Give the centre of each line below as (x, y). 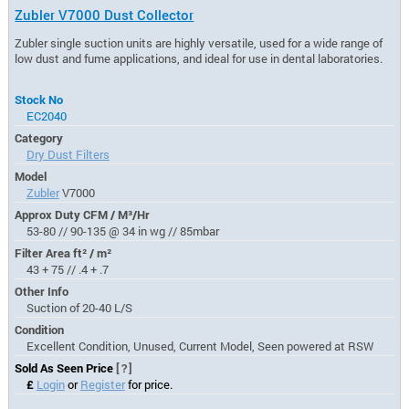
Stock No (39, 100)
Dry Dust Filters (68, 155)
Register (102, 385)
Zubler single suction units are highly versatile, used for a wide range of (199, 42)
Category (39, 138)
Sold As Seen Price (66, 368)
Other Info (42, 292)
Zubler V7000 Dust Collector (105, 14)
